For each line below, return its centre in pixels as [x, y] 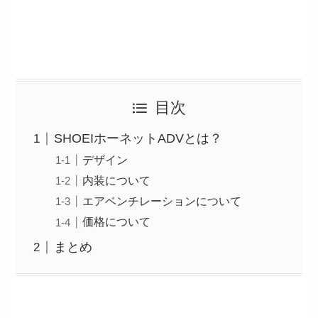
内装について [117, 181]
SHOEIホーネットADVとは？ [138, 139]
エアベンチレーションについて [162, 201]
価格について [117, 222]
